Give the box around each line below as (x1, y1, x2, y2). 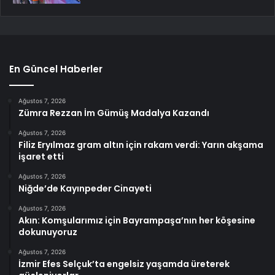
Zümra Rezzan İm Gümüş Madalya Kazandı (18, 107, 209, 120)
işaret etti (18, 150, 64, 163)
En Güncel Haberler (9, 63, 103, 76)
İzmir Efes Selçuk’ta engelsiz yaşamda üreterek (18, 258, 230, 271)
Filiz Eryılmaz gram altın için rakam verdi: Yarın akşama (18, 139, 263, 152)
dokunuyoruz (18, 226, 77, 239)
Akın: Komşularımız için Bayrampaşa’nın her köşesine (18, 214, 255, 227)
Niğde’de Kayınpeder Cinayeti (18, 182, 152, 195)
